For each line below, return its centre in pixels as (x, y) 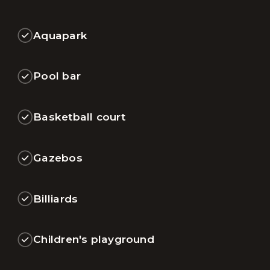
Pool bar (57, 76)
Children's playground (94, 239)
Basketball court (79, 117)
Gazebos (58, 157)
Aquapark (60, 35)
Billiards (56, 198)
